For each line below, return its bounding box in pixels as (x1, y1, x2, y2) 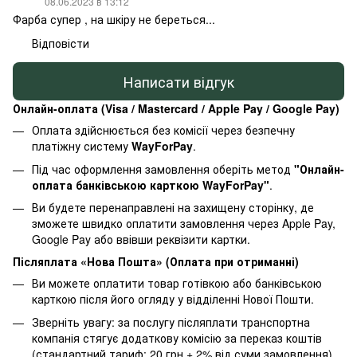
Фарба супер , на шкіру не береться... (13, 11, 215, 28)
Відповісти (32, 35, 89, 52)
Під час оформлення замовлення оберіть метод (32, 160, 294, 177)
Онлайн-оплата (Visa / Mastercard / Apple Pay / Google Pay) (13, 100, 339, 117)
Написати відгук (123, 70, 234, 92)
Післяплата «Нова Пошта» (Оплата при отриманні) (13, 253, 299, 270)
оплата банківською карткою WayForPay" (32, 176, 269, 193)
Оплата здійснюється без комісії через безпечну (32, 122, 295, 139)
